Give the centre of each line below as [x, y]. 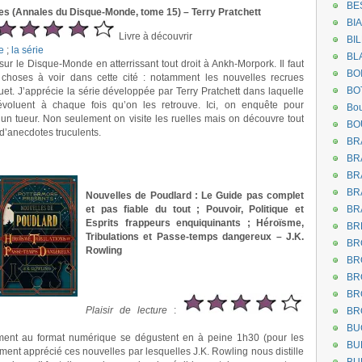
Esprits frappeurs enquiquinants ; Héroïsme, [195, 223]
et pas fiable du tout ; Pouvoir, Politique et [195, 209]
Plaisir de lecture [126, 310]
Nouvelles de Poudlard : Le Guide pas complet [195, 196]
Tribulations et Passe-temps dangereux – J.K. [195, 237]
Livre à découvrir [154, 36]
